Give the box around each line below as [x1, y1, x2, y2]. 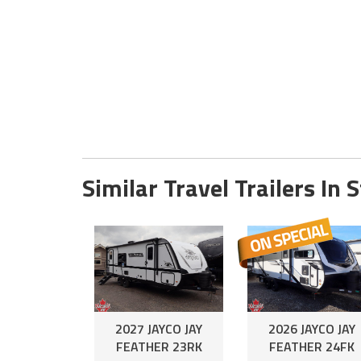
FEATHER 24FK [269, 336, 355, 356]
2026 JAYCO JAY [268, 318, 355, 338]
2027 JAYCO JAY [115, 318, 202, 338]
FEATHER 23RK [115, 336, 202, 356]
